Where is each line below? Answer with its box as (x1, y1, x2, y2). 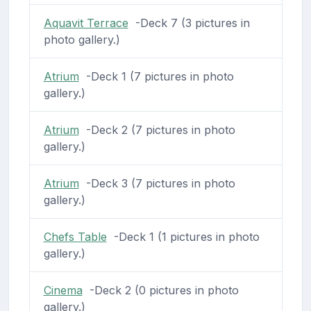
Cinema (43, 283, 83, 297)
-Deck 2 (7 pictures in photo (78, 122, 235, 137)
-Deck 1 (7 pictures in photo (78, 69, 234, 83)
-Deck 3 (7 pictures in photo (78, 176, 235, 190)
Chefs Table (43, 229, 107, 244)
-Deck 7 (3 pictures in (128, 15, 250, 30)
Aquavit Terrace (43, 15, 128, 30)
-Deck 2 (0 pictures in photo (82, 283, 239, 297)
